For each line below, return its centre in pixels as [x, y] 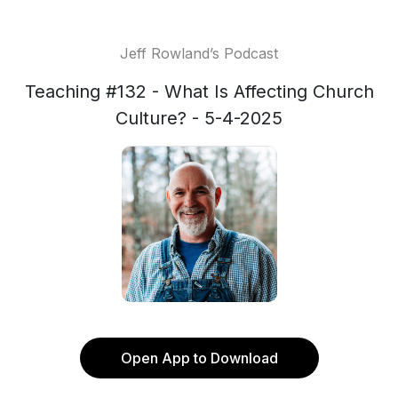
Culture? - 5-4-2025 [199, 118]
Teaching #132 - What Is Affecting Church [199, 92]
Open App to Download [199, 358]
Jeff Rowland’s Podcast [199, 53]
